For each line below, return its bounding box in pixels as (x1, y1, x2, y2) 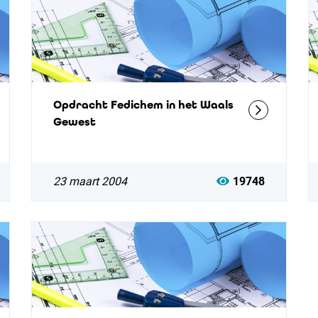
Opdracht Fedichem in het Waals (53, 98, 234, 111)
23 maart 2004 (53, 175, 127, 188)
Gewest (53, 115, 96, 128)
